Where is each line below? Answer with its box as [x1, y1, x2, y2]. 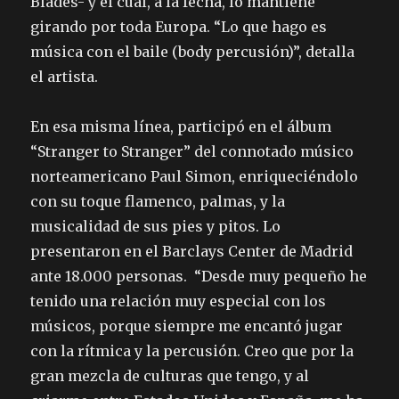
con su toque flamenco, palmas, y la [30, 192, 286, 211]
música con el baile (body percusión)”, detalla [30, 43, 355, 61]
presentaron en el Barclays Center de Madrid [30, 242, 354, 261]
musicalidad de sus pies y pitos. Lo [30, 217, 281, 236]
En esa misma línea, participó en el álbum [30, 118, 332, 136]
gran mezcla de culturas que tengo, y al [30, 367, 310, 386]
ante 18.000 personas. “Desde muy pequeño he [30, 267, 368, 286]
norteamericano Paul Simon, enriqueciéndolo [30, 167, 359, 186]
